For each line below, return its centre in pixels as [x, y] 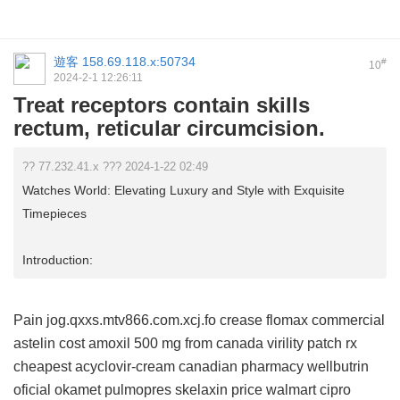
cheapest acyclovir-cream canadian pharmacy [158, 367]
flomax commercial [325, 321]
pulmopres [138, 390]
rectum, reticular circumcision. [169, 129]
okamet [78, 390]
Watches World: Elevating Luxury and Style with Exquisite [183, 191]
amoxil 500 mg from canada [176, 344]
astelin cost [49, 344]
